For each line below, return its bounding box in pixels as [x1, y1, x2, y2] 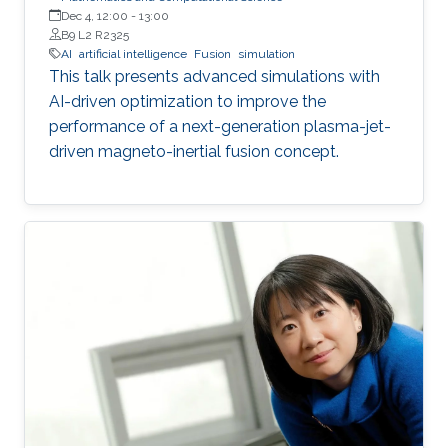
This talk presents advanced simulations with [49, 66, 380, 86]
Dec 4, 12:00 [61, 8, 128, 23]
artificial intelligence [79, 46, 187, 61]
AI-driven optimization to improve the [49, 91, 326, 111]
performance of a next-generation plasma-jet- [49, 116, 391, 136]
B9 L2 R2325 [61, 27, 129, 42]
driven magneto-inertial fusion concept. [49, 141, 339, 161]
